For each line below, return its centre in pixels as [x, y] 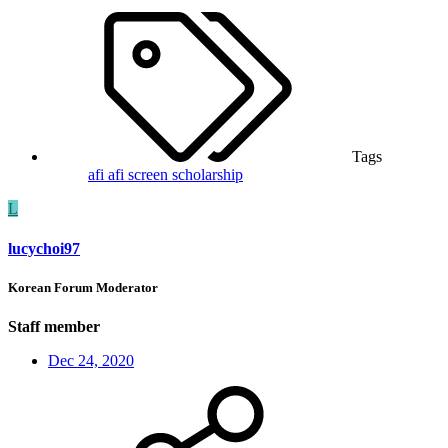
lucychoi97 [44, 248]
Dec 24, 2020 [91, 360]
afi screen [140, 175]
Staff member [54, 326]
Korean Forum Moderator [83, 287]
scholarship [207, 175]
